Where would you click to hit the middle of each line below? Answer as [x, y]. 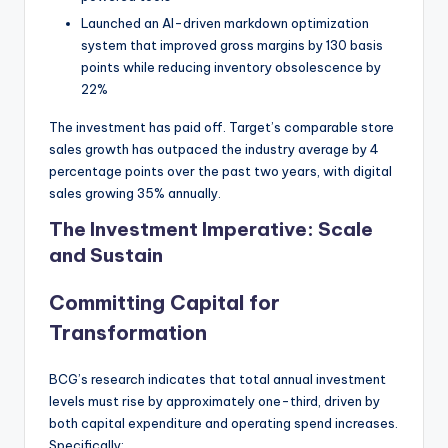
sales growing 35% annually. [135, 193]
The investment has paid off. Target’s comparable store [221, 127]
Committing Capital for [164, 303]
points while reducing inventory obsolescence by [231, 67]
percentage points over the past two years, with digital [220, 171]
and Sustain [106, 255]
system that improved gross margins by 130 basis [232, 45]
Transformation [128, 333]
